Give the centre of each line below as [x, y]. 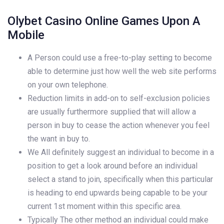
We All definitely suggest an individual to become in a [121, 152]
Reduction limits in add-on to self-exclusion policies [119, 98]
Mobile [26, 35]
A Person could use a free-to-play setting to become [120, 57]
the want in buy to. [59, 138]
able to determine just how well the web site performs [122, 71]
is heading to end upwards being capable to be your [117, 192]
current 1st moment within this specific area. [104, 206]
